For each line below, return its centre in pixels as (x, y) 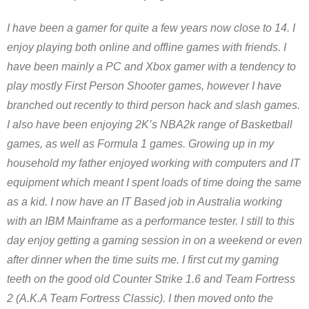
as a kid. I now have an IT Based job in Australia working (144, 202)
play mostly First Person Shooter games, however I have (144, 86)
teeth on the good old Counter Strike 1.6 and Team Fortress (151, 279)
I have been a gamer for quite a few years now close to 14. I (151, 28)
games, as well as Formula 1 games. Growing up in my (140, 144)
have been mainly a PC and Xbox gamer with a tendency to (151, 67)
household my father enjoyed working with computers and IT (153, 163)
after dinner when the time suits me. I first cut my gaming (143, 260)
